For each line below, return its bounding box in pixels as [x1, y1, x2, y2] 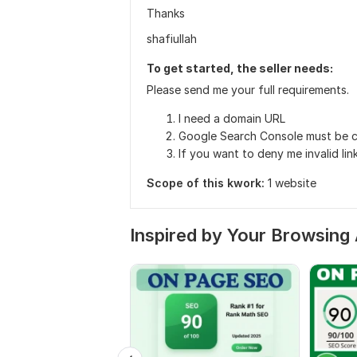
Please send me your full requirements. [147, 83, 349, 96]
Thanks [147, 6, 185, 20]
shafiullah [147, 32, 197, 45]
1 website [268, 176, 316, 190]
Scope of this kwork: [147, 176, 265, 190]
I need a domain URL [178, 112, 285, 125]
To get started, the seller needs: [147, 61, 333, 75]
